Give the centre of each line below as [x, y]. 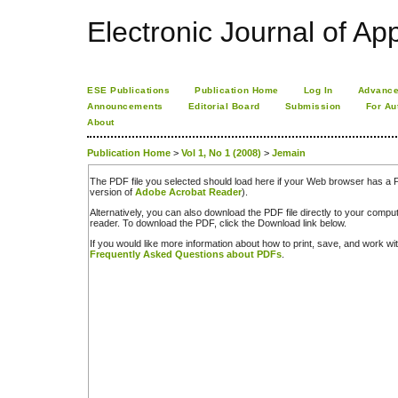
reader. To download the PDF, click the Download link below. [218, 223]
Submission [313, 106]
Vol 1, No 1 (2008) [221, 153]
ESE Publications [129, 90]
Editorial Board [224, 106]
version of [112, 191]
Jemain [289, 153]
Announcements [125, 106]
